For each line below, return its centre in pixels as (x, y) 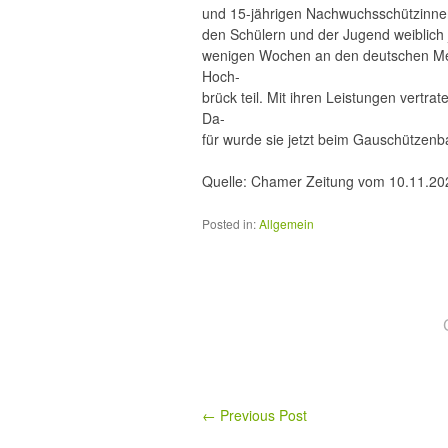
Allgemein (286, 223)
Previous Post (261, 415)
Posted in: (229, 223)
